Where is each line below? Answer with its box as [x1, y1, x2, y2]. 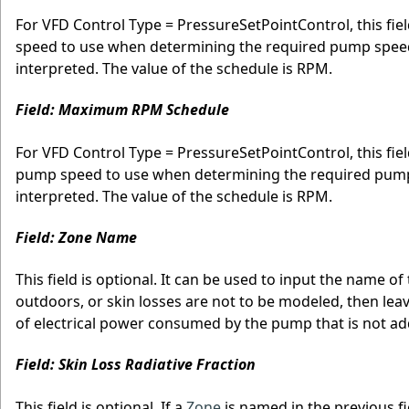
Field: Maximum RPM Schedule [16, 100, 229, 121]
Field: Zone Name [16, 226, 137, 247]
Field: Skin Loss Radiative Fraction [16, 354, 256, 375]
